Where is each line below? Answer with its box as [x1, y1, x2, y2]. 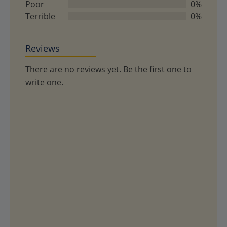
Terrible [25, 10, 55, 22]
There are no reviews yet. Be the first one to [25, 63, 192, 75]
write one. [25, 76, 63, 88]
